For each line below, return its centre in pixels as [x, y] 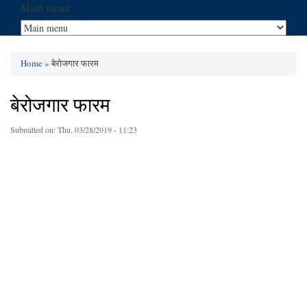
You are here [45, 74]
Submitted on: [34, 129]
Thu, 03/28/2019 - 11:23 [97, 129]
